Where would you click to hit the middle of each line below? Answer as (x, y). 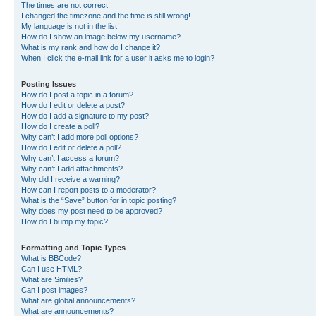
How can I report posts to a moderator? (89, 189)
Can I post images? (54, 290)
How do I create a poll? (60, 126)
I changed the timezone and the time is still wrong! (106, 15)
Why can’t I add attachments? (72, 168)
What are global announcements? (78, 300)
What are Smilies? (52, 279)
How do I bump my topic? (65, 221)
